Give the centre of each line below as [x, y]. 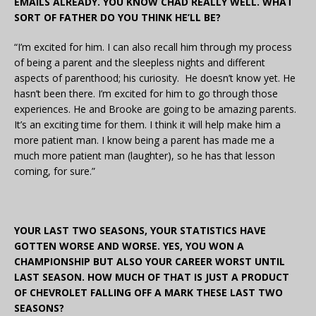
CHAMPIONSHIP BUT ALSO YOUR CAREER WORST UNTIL [150, 262]
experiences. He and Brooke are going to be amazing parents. [155, 109]
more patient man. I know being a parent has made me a [144, 140]
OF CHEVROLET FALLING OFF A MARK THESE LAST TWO [148, 293]
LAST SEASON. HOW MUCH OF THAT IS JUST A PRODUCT [152, 277]
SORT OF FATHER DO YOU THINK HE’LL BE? [117, 18]
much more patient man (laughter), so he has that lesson [145, 156]
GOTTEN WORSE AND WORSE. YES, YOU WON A [129, 246]
